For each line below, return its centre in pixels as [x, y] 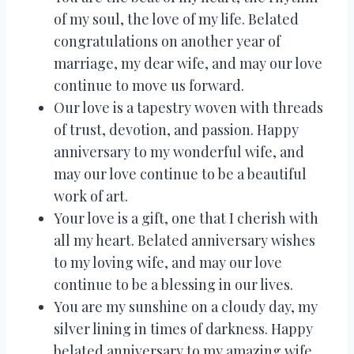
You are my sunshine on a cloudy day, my [186, 306]
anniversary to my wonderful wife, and [179, 151]
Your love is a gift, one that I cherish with [186, 218]
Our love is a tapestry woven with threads [188, 107]
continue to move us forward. [149, 85]
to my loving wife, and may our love [168, 262]
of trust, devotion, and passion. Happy [176, 129]
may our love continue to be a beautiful [180, 173]
